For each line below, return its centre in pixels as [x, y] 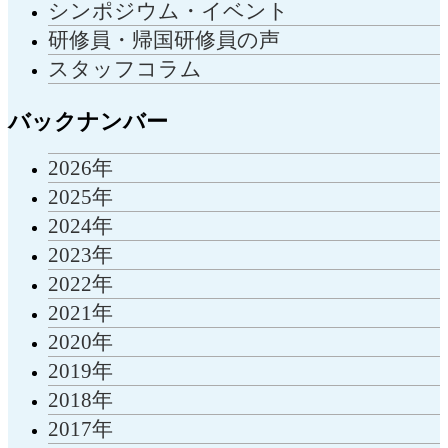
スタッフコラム [125, 68]
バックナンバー [88, 121]
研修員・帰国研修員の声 [164, 39]
